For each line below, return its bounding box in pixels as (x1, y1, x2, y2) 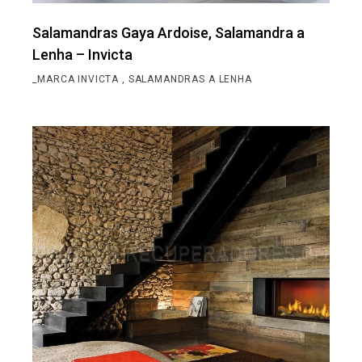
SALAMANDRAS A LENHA (128, 73, 252, 85)
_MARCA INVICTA (32, 73, 122, 85)
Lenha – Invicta (32, 45, 133, 63)
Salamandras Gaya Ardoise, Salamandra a (32, 23, 305, 41)
